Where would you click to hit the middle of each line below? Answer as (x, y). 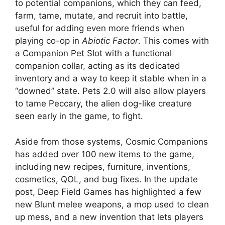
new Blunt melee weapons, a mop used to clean (112, 204)
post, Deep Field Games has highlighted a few (108, 192)
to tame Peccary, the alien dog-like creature (103, 104)
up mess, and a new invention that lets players (109, 217)
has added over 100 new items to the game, (105, 154)
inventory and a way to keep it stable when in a (111, 79)
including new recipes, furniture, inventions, (103, 166)
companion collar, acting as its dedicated (98, 66)
